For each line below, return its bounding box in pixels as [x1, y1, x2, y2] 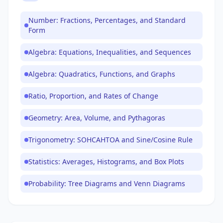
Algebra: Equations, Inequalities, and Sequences [28, 47, 191, 57]
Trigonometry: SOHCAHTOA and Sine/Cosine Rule [28, 135, 193, 144]
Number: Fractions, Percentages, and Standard [28, 15, 186, 25]
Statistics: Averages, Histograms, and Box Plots [28, 157, 184, 166]
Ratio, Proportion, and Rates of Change [28, 91, 158, 101]
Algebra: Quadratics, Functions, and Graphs [28, 69, 175, 79]
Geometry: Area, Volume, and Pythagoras [28, 113, 165, 122]
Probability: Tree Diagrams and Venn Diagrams [28, 179, 185, 188]
